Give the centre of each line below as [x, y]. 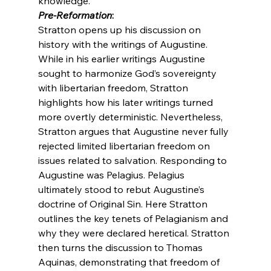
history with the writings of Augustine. [124, 44]
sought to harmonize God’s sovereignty [128, 73]
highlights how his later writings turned [126, 102]
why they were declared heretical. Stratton [135, 233]
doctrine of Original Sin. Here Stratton [124, 204]
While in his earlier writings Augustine [122, 58]
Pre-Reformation [75, 15]
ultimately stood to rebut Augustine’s [122, 189]
